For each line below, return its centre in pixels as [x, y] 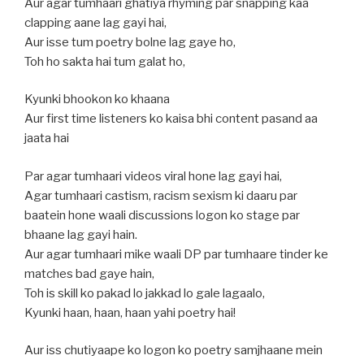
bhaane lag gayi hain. [81, 234]
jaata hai [47, 139]
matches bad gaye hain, [89, 273]
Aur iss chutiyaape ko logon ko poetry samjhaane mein [173, 351]
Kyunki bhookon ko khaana [97, 100]
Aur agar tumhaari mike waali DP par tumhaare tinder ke [176, 254]
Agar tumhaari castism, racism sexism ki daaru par [161, 195]
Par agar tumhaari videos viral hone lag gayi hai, [153, 176]
